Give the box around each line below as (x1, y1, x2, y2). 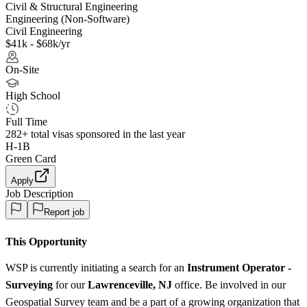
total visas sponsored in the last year (28, 127, 185, 140)
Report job (44, 206, 84, 217)
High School (5, 89, 60, 101)
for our (53, 278, 88, 291)
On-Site (5, 63, 39, 75)
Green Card (5, 152, 56, 164)
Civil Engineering (5, 25, 82, 37)
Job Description (5, 187, 73, 199)
